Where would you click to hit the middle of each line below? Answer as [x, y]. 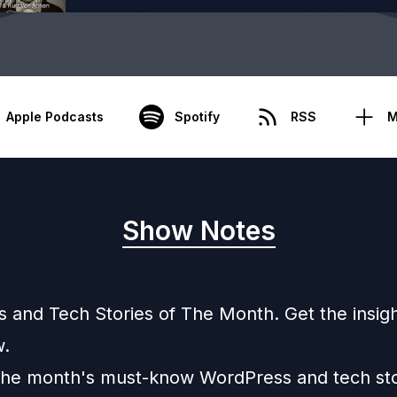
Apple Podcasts [54, 117]
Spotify [197, 117]
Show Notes [198, 230]
